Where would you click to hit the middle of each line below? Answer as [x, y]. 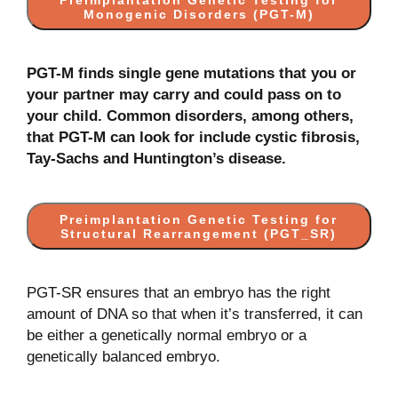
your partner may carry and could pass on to [183, 95]
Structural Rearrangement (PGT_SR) [199, 234]
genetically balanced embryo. [123, 357]
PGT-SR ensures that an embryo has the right [178, 293]
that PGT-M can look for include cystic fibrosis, [193, 137]
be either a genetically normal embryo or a [166, 335]
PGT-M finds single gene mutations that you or [191, 73]
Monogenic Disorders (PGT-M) [199, 14]
